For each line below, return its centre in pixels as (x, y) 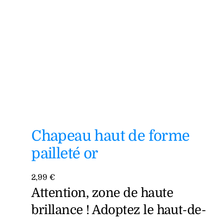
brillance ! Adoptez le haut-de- (119, 210)
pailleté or (65, 154)
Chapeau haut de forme (110, 136)
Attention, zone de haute (102, 193)
